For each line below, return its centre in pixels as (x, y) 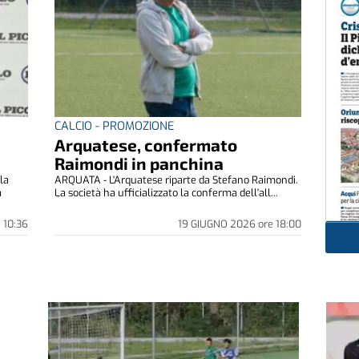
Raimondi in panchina (139, 163)
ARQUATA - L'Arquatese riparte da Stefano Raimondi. (177, 179)
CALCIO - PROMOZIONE (115, 126)
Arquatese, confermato (146, 144)
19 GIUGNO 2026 (218, 224)
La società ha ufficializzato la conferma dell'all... (167, 192)
